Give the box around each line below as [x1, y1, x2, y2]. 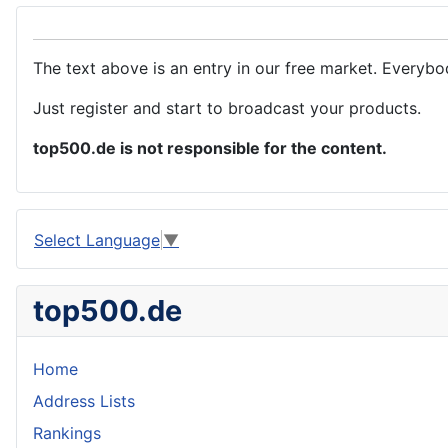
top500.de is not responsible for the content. [33, 138, 387, 159]
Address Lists [33, 390, 135, 411]
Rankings [33, 422, 101, 443]
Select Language [34, 229, 160, 250]
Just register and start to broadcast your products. [33, 98, 421, 119]
